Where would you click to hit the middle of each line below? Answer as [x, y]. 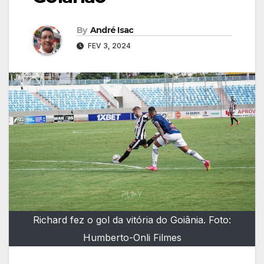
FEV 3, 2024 [108, 46]
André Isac [112, 30]
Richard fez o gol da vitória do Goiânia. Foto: [132, 220]
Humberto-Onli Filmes [132, 238]
